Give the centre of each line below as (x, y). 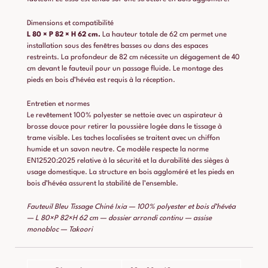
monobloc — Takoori (60, 230)
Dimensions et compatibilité (70, 23)
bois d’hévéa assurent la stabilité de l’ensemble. (103, 183)
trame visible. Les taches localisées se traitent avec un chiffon (124, 138)
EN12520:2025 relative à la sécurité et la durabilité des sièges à (128, 161)
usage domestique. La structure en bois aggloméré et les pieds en (131, 172)
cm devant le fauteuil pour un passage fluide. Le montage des (125, 68)
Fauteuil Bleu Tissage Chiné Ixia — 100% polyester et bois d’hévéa (131, 207)
